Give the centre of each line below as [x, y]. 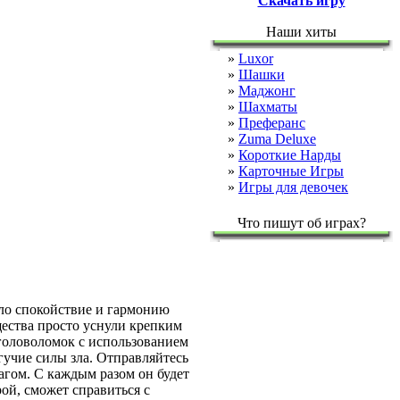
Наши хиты [301, 32]
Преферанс [272, 123]
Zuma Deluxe [277, 139]
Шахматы [268, 107]
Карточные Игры [291, 171]
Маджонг [267, 91]
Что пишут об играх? [301, 223]
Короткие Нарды [290, 155]
